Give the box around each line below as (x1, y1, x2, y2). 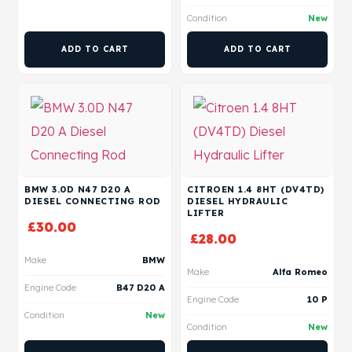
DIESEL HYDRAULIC (187, 196, 288, 207)
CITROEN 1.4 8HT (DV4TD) (187, 184, 324, 196)
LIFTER (187, 207, 224, 219)
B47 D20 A (116, 282, 165, 294)
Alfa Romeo (273, 266, 328, 278)
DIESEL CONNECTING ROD (24, 196, 161, 207)
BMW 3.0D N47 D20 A (24, 184, 130, 196)
